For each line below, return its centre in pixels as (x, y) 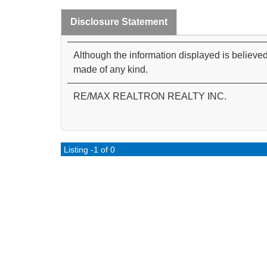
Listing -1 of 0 (89, 150)
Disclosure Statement (119, 22)
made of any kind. (111, 70)
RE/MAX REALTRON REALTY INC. (150, 97)
